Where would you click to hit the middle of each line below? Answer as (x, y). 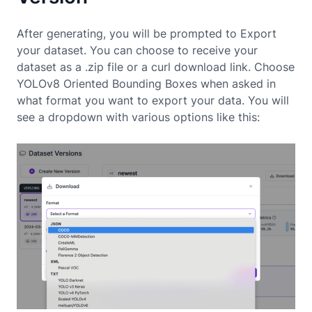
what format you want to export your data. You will (153, 100)
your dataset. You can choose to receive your (137, 50)
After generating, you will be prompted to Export (147, 33)
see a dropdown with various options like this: (138, 117)
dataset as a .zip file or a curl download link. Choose (156, 67)
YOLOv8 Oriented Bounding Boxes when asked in (146, 83)
